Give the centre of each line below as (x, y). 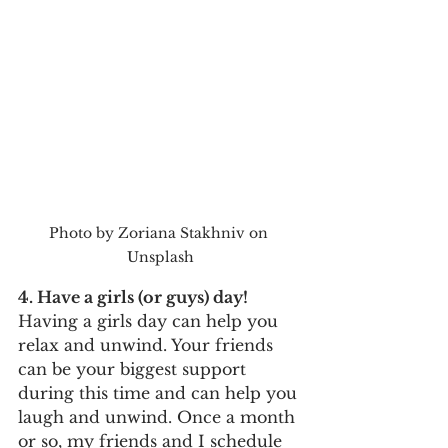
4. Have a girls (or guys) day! (133, 297)
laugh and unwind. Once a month (159, 417)
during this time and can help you (160, 393)
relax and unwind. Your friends (148, 345)
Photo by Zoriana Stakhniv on (160, 233)
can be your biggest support (134, 369)
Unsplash (160, 257)
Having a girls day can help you (150, 321)
